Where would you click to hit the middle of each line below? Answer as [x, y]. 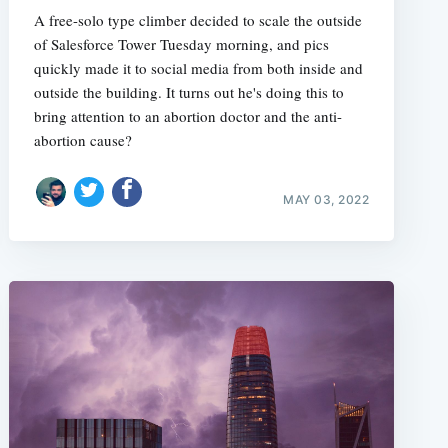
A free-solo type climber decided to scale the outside [197, 20]
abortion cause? [82, 140]
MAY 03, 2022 [326, 199]
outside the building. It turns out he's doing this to [188, 92]
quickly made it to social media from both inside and [198, 68]
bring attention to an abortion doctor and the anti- [187, 116]
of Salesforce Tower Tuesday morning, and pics [181, 44]
